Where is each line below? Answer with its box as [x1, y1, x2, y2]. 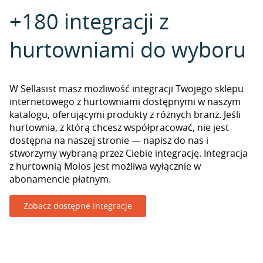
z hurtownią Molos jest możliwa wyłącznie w [9, 160, 201, 173]
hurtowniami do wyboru [9, 35, 246, 63]
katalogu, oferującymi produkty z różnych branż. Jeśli [9, 108, 241, 121]
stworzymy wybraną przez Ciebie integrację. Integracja [9, 147, 248, 160]
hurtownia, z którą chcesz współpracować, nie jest [9, 121, 229, 134]
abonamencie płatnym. [9, 173, 111, 186]
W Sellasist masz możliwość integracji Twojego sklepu [9, 82, 244, 95]
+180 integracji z [9, 7, 169, 35]
